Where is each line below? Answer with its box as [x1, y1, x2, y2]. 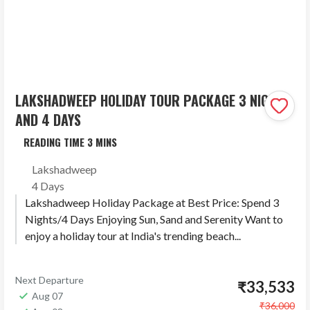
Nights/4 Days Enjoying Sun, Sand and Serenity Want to [25, 212, 284, 226]
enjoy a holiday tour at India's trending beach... [25, 228, 241, 242]
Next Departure [15, 273, 84, 286]
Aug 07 [32, 289, 64, 302]
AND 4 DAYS [15, 109, 82, 130]
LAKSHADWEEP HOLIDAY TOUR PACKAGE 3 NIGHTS [15, 89, 291, 111]
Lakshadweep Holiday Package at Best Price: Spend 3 [25, 195, 280, 209]
